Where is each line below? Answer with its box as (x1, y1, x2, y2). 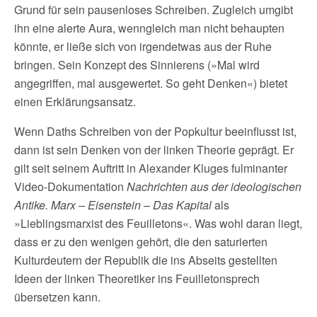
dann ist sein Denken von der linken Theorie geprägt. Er (14, 142, 294, 158)
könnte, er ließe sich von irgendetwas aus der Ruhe (14, 38, 272, 54)
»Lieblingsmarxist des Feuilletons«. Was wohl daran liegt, (14, 215, 302, 231)
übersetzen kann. (14, 289, 100, 305)
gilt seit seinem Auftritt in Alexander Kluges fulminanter (14, 160, 287, 176)
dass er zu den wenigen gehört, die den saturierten (14, 234, 267, 250)
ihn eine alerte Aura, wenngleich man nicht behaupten (14, 20, 284, 36)
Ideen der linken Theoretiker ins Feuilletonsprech (14, 270, 260, 287)
